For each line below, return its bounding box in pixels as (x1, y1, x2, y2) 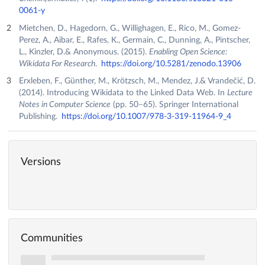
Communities (21, 232, 83, 244)
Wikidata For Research (18, 59, 95, 68)
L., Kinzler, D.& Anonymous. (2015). (18, 47, 149, 56)
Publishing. (18, 112, 60, 121)
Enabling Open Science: (148, 47, 227, 56)
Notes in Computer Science (18, 101, 111, 109)
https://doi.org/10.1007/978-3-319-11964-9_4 (62, 112, 231, 121)
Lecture (227, 89, 253, 98)
